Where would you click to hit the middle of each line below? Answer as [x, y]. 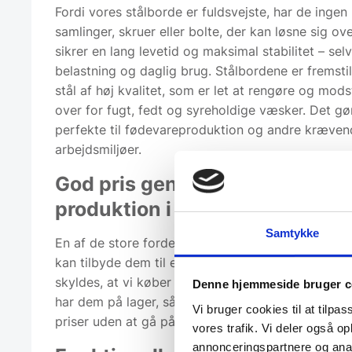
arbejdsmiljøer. [98, 149]
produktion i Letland [152, 209]
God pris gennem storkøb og [191, 183]
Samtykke [292, 233]
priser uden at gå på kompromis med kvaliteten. [198, 321]
